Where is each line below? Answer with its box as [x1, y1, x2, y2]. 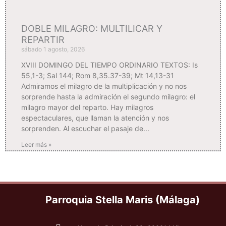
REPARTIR [21, 34, 65, 45]
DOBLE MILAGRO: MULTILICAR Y [21, 23, 162, 34]
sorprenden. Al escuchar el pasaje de [21, 124, 143, 133]
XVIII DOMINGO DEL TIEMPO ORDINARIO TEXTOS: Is [21, 60, 198, 69]
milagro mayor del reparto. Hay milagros [21, 102, 153, 111]
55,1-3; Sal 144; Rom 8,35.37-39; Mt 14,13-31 [21, 71, 174, 80]
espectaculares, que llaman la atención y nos [21, 113, 169, 122]
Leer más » [21, 140, 51, 148]
